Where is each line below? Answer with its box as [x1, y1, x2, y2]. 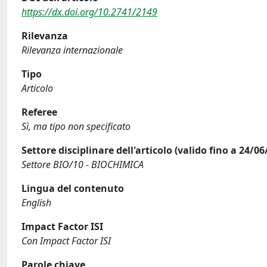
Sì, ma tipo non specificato [21, 120, 131, 133]
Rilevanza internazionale [21, 44, 123, 57]
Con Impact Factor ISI [21, 234, 111, 247]
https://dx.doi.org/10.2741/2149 [21, 5, 157, 18]
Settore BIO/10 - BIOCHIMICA [21, 158, 144, 171]
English [21, 196, 51, 209]
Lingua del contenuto [21, 182, 124, 195]
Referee [21, 105, 57, 119]
